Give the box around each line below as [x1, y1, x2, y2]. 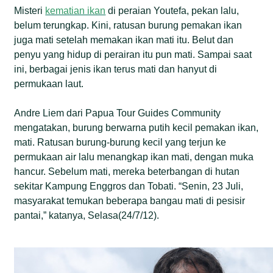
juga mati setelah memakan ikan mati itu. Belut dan [14, 34, 234, 45]
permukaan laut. [14, 78, 84, 89]
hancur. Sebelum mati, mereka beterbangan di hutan [14, 166, 240, 177]
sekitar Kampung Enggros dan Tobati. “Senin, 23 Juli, [14, 180, 244, 191]
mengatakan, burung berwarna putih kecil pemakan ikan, [14, 122, 259, 133]
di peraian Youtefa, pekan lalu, [105, 5, 239, 16]
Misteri [14, 5, 46, 16]
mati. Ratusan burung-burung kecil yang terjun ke [14, 136, 227, 147]
